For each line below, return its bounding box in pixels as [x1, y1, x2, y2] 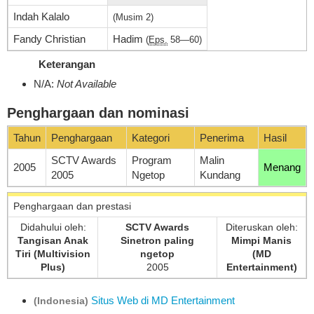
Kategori [132, 132, 170, 144]
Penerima [200, 132, 244, 144]
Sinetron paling [121, 235, 194, 247]
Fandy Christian [13, 33, 86, 46]
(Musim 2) [113, 12, 153, 23]
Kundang [200, 169, 240, 182]
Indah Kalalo [13, 11, 69, 23]
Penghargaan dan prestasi [13, 200, 131, 212]
